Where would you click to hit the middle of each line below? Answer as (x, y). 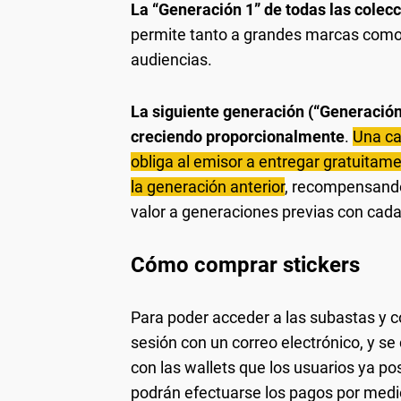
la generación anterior (208, 186)
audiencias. (171, 59)
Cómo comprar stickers (245, 264)
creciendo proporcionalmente (238, 136)
